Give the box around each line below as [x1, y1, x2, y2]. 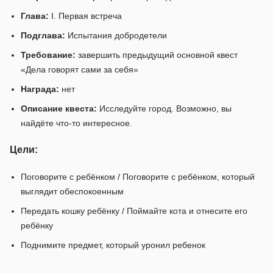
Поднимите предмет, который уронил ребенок [21, 240, 205, 250]
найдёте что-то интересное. [21, 118, 132, 129]
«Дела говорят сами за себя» [21, 65, 138, 75]
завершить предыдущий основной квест [76, 50, 238, 60]
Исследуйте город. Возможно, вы [97, 104, 232, 114]
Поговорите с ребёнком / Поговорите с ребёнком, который [21, 172, 255, 182]
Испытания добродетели [65, 30, 167, 41]
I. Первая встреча [49, 11, 122, 21]
